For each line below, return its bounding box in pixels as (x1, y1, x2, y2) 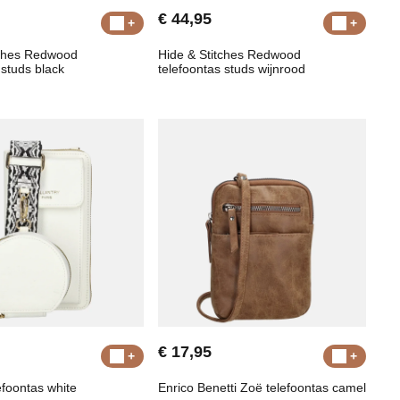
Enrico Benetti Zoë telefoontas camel (157, 380, 366, 396)
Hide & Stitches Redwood (157, 47, 301, 62)
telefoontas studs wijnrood (157, 62, 305, 77)
